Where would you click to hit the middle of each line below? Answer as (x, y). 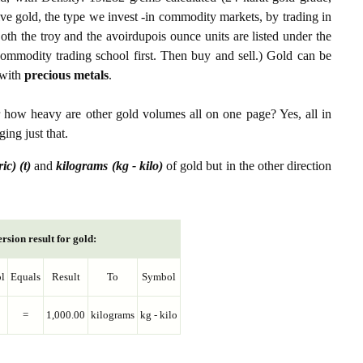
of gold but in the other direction (247, 166)
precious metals (66, 75)
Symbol (159, 277)
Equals (26, 277)
